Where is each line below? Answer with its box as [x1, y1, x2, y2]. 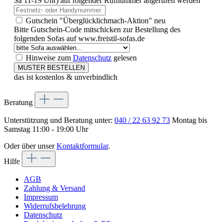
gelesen [111, 54, 137, 62]
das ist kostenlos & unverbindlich [14, 73, 117, 82]
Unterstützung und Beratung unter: [4, 116, 114, 125]
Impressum [24, 193, 58, 202]
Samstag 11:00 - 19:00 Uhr [4, 125, 88, 134]
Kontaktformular [56, 142, 108, 151]
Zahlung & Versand [24, 184, 85, 193]
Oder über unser [4, 142, 56, 151]
